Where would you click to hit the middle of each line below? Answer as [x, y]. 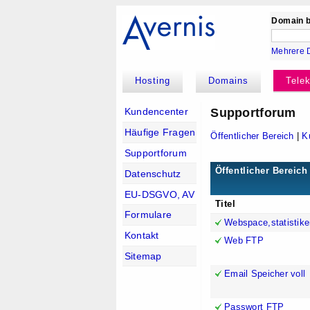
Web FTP [244, 241]
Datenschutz [153, 173]
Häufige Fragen [160, 133]
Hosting [153, 81]
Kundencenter [156, 112]
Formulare [148, 215]
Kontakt [142, 236]
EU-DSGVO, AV [159, 194]
